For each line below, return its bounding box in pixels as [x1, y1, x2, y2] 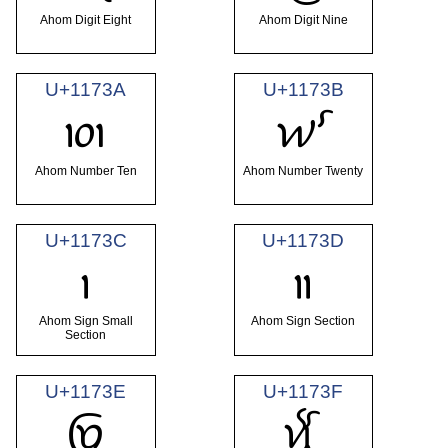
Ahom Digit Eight [40, 12, 132, 27]
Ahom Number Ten [34, 163, 137, 178]
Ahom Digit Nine [258, 12, 348, 27]
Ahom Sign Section [251, 314, 356, 329]
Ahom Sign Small [38, 314, 133, 329]
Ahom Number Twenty [243, 163, 364, 178]
